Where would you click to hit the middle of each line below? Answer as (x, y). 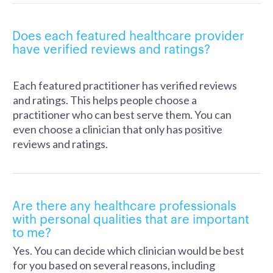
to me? (32, 232)
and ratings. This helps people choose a (105, 100)
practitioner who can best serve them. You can (122, 115)
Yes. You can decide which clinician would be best (129, 250)
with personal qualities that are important (131, 218)
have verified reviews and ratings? (111, 48)
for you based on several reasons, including (114, 265)
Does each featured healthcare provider (128, 35)
